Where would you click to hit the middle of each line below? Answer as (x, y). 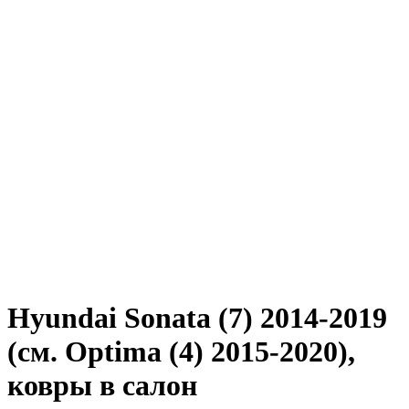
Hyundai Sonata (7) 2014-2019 (197, 317)
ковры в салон (102, 385)
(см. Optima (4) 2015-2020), (181, 351)
